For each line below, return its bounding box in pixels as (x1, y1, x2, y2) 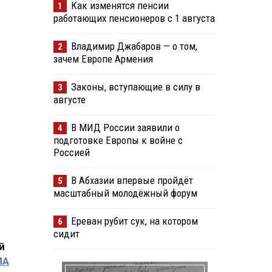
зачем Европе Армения (53, 53, 153, 66)
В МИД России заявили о (70, 121, 180, 134)
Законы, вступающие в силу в (70, 81, 200, 93)
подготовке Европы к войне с (53, 134, 183, 147)
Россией (53, 146, 90, 159)
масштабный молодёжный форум (53, 187, 197, 200)
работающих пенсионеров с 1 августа (53, 12, 215, 25)
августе (53, 93, 86, 106)
